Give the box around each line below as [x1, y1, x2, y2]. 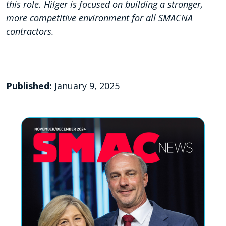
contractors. [6, 25, 54, 38]
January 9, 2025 [54, 80, 120, 92]
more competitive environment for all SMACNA [6, 12, 193, 24]
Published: [6, 80, 54, 92]
